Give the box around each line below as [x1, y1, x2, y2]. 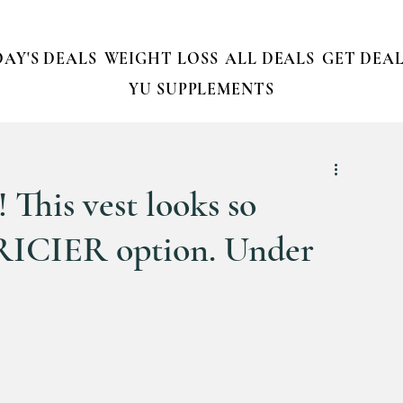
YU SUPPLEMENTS [129, 79, 274, 99]
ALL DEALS [225, 49, 316, 68]
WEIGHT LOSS [103, 49, 219, 68]
